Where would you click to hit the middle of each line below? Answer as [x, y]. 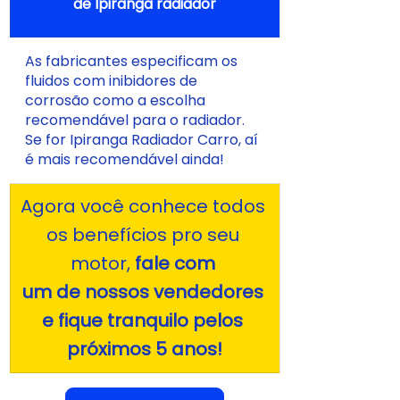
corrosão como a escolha [117, 100]
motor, [102, 263]
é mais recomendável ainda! [125, 159]
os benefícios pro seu [145, 234]
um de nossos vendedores [145, 292]
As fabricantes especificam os [133, 61]
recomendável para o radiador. [137, 120]
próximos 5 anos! [145, 349]
